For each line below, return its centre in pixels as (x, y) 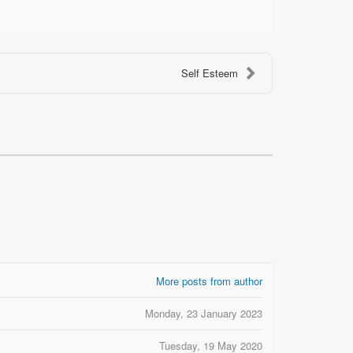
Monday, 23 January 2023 (203, 313)
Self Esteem (210, 72)
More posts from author (209, 281)
